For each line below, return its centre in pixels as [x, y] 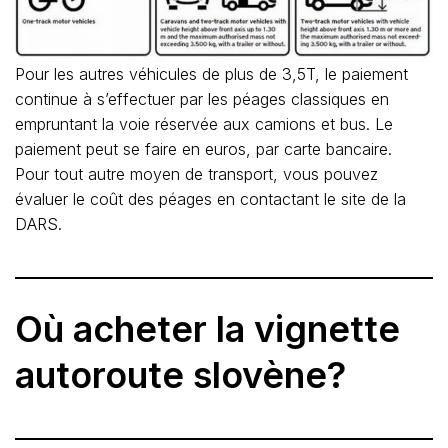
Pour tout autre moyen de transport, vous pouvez [196, 173]
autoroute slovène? [180, 374]
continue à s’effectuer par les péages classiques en [202, 98]
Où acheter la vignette [207, 328]
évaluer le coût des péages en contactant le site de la [210, 198]
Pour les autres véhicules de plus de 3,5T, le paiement [211, 73]
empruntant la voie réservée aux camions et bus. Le [204, 123]
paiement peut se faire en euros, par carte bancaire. [208, 148]
